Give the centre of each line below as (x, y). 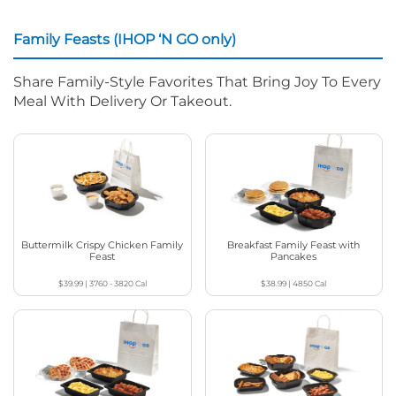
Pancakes (294, 256)
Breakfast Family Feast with (294, 244)
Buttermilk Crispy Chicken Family (103, 244)
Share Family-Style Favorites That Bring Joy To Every (197, 81)
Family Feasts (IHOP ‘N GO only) (125, 39)
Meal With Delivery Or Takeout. (122, 101)
